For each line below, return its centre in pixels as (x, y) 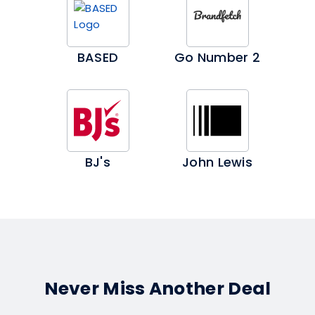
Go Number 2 (217, 57)
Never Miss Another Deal (157, 289)
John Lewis (217, 162)
